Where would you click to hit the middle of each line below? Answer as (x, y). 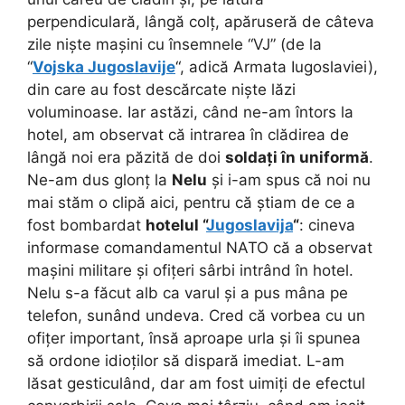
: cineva (327, 225)
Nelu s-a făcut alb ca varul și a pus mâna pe (188, 292)
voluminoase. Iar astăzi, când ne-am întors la (190, 112)
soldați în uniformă (297, 157)
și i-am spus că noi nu (289, 179)
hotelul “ (176, 225)
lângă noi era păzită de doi (126, 157)
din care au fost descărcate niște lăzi (161, 89)
